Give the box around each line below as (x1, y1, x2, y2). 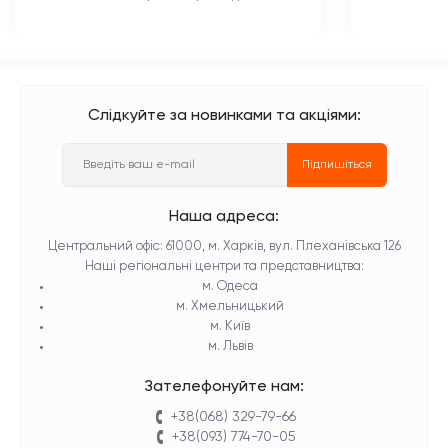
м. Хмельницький (176, 300, 284, 313)
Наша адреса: (169, 209, 279, 225)
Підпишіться (301, 159, 372, 171)
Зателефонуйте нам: (144, 379, 304, 395)
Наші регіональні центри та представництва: (84, 260, 364, 273)
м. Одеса (202, 280, 258, 293)
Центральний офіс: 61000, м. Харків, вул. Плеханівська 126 (47, 240, 401, 253)
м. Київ (210, 320, 250, 333)
